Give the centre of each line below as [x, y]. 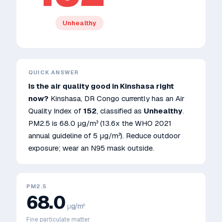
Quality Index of [56, 111]
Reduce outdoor [153, 136]
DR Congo [102, 98]
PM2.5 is [44, 123]
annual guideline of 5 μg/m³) [75, 136]
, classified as [120, 111]
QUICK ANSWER [54, 72]
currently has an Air [152, 98]
